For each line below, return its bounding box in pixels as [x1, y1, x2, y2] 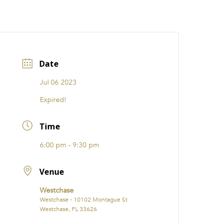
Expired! [40, 95, 67, 105]
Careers [103, 11, 126, 22]
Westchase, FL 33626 [40, 205, 98, 213]
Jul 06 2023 [40, 78, 77, 88]
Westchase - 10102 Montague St [40, 195, 128, 204]
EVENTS [34, 11, 53, 22]
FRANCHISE [138, 11, 167, 22]
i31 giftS [66, 11, 90, 22]
